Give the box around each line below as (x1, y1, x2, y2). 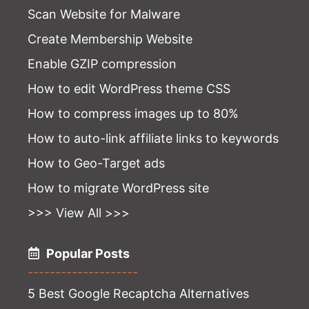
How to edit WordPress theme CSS (28, 81, 230, 96)
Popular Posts (46, 246, 130, 261)
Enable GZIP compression (28, 56, 177, 71)
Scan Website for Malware (28, 6, 180, 21)
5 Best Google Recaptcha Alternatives (28, 286, 249, 301)
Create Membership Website (28, 31, 192, 46)
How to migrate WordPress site (28, 180, 209, 195)
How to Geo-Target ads (28, 155, 165, 170)
